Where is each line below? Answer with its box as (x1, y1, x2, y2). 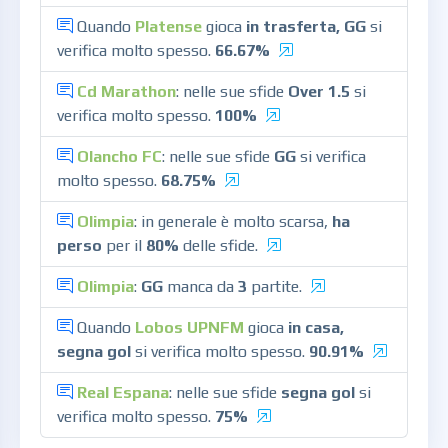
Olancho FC (77, 147, 162, 166)
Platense (135, 17, 202, 36)
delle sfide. (179, 236, 258, 255)
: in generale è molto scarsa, (134, 212, 332, 231)
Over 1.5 (288, 82, 350, 101)
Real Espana (77, 383, 169, 402)
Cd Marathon (77, 82, 176, 101)
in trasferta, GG (246, 17, 366, 36)
